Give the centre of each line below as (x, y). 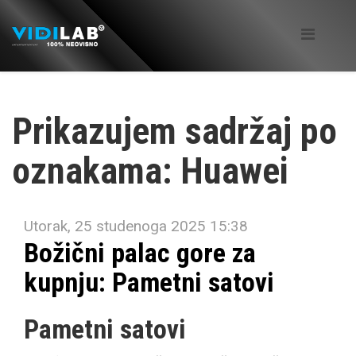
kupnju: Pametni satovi (149, 282)
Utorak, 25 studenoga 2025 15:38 (136, 226)
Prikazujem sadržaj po (174, 131)
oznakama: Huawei (150, 171)
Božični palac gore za (140, 253)
